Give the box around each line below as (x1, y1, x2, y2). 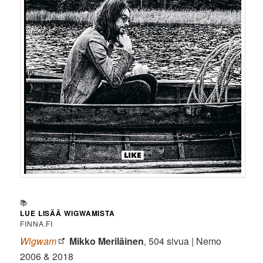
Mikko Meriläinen (69, 234, 144, 248)
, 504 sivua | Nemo (144, 234, 222, 248)
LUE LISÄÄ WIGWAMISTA (20, 208, 116, 219)
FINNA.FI (20, 218, 53, 229)
